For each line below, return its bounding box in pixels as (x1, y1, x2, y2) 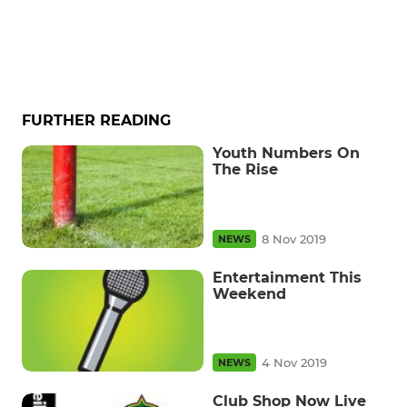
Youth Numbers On (213, 144, 360, 162)
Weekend (213, 284, 286, 303)
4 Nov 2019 (262, 355, 327, 370)
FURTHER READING (22, 112, 171, 129)
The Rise (213, 161, 278, 178)
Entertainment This (213, 268, 362, 286)
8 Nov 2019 (262, 231, 326, 246)
